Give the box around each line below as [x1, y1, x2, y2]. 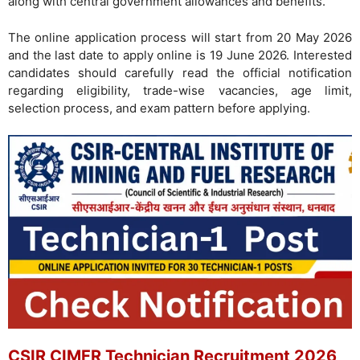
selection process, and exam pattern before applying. [8, 100, 310, 116]
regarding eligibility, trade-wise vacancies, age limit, [8, 82, 352, 98]
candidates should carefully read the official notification [8, 64, 352, 80]
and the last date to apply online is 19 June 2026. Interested [8, 47, 352, 63]
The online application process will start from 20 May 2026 [8, 29, 352, 45]
